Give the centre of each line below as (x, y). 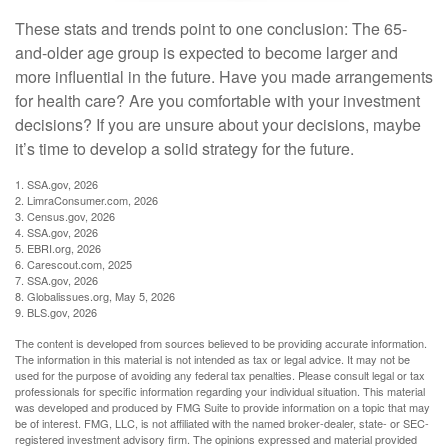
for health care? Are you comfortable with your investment (217, 100)
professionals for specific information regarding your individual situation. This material (220, 390)
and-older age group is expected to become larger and (206, 52)
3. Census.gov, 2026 (65, 215)
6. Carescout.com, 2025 (73, 263)
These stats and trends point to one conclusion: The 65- (211, 28)
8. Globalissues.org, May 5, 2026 (95, 295)
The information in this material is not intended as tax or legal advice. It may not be (212, 358)
